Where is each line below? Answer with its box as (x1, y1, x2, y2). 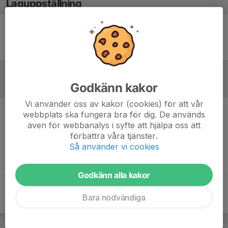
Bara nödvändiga (82, 192, 146, 203)
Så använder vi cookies (69, 141, 159, 152)
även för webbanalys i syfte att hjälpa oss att (27, 120, 201, 130)
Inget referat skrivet (81, 116, 147, 125)
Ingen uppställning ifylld (75, 33, 153, 42)
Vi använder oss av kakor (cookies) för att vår (24, 98, 204, 109)
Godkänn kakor (70, 80, 158, 95)
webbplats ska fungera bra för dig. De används (23, 109, 205, 120)
